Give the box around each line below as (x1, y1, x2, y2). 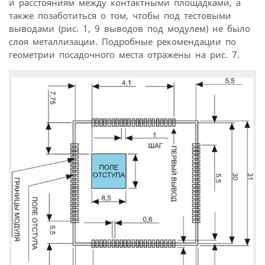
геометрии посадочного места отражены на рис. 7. (9, 48, 240, 60)
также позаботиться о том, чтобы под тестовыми (9, 9, 231, 21)
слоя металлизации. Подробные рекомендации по (9, 35, 236, 47)
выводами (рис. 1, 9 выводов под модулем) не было (9, 22, 250, 34)
